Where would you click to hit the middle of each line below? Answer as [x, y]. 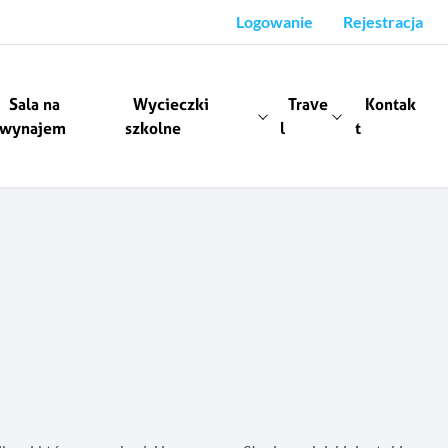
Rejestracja [383, 21]
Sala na [35, 104]
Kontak [390, 104]
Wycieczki [171, 104]
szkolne [153, 128]
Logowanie [274, 21]
